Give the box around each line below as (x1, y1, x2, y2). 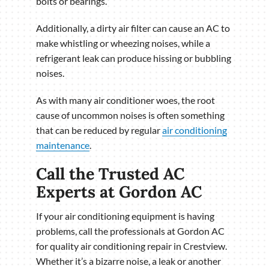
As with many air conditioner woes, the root (36, 94, 215, 106)
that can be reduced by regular (36, 124, 162, 136)
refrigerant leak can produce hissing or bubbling (36, 52, 231, 64)
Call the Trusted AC (36, 163, 184, 184)
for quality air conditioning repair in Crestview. (36, 240, 227, 252)
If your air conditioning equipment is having (36, 210, 214, 222)
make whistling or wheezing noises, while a (36, 37, 210, 49)
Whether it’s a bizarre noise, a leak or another (36, 255, 221, 267)
